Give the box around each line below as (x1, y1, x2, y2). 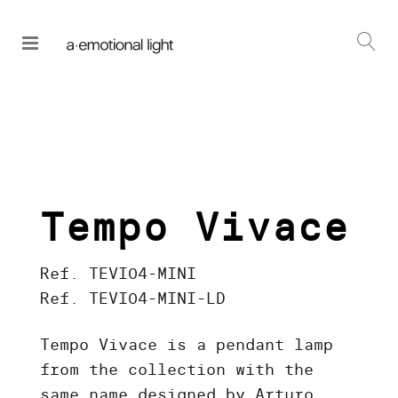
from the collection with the (39, 360, 314, 379)
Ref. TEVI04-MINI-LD (39, 289, 226, 308)
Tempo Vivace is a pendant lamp (39, 335, 333, 354)
